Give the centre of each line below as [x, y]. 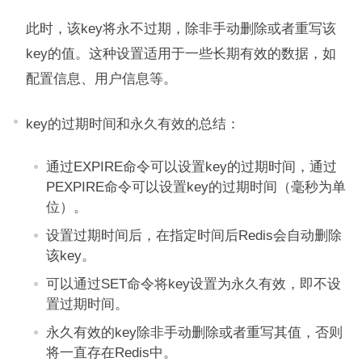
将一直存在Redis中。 [111, 352]
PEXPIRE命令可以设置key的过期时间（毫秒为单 [196, 187]
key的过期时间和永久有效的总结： [133, 124]
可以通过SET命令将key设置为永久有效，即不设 [193, 284]
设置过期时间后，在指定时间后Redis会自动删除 [194, 235]
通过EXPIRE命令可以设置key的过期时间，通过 [191, 166]
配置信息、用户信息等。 [101, 78]
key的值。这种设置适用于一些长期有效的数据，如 [181, 53]
